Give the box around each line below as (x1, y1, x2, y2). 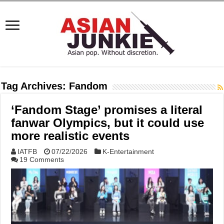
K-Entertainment (102, 147, 154, 155)
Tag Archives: (1, 80, 69, 91)
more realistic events (11, 129, 130, 142)
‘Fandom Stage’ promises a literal (11, 103, 203, 116)
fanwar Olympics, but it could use (11, 116, 204, 129)
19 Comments (19, 155, 64, 163)
